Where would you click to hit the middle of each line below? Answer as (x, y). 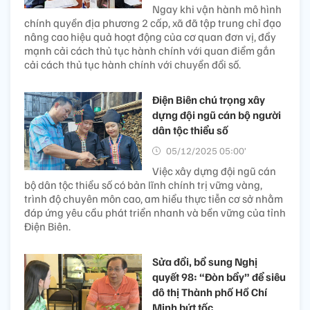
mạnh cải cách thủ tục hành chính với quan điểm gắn (150, 51)
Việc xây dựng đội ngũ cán (214, 171)
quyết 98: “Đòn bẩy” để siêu (219, 277)
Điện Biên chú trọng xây (209, 100)
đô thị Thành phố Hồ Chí (210, 292)
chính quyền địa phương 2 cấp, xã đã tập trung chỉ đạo (153, 23)
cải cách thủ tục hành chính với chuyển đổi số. (133, 64)
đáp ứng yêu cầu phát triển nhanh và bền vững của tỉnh (155, 212)
